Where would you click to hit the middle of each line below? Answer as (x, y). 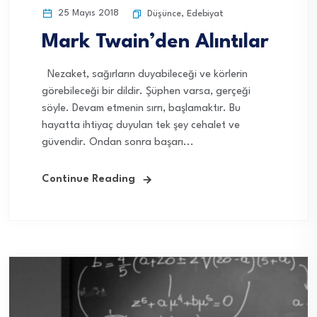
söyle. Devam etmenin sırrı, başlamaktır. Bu (141, 109)
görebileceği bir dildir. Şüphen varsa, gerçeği (146, 92)
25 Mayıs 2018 (87, 13)
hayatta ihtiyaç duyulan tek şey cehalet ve (141, 126)
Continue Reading (88, 180)
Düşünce (164, 14)
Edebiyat (205, 14)
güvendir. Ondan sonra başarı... (118, 143)
